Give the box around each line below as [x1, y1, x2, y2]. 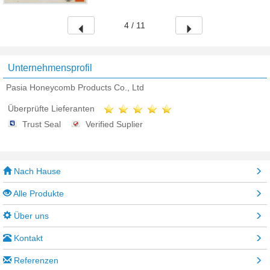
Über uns [11, 211, 49, 221]
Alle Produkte [11, 189, 64, 199]
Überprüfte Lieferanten [8, 104, 95, 113]
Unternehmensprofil [8, 63, 92, 73]
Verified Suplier [86, 119, 143, 130]
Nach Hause [11, 166, 61, 177]
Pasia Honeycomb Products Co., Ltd [6, 83, 144, 92]
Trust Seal [22, 119, 61, 130]
